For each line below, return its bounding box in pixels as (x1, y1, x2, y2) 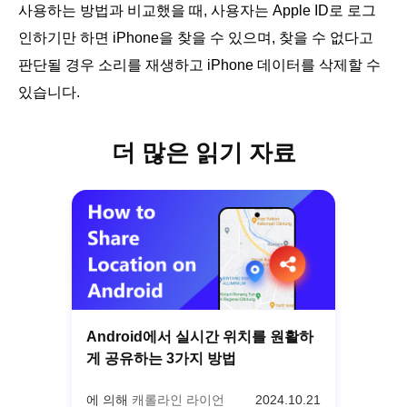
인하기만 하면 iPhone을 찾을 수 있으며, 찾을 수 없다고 (18, 29, 373, 45)
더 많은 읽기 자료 (111, 138, 296, 166)
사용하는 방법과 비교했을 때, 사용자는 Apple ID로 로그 (18, 2, 376, 18)
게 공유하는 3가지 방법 (86, 351, 236, 367)
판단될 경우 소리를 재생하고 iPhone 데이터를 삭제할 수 (18, 56, 381, 73)
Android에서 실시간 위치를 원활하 (86, 329, 313, 345)
